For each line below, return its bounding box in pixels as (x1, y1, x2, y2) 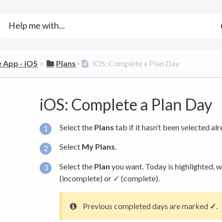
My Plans (82, 142, 115, 152)
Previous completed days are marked (83, 201, 210, 211)
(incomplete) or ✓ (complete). (59, 173, 160, 183)
